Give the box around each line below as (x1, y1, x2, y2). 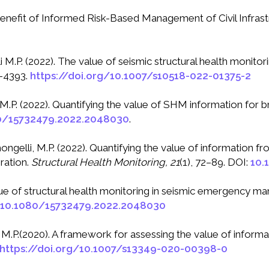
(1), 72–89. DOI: (180, 156, 250, 169)
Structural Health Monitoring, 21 (31, 156, 180, 169)
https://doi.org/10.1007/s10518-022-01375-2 (30, 70, 251, 82)
